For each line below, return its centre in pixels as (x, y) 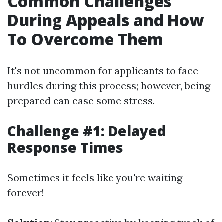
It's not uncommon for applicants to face (103, 71)
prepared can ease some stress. (81, 100)
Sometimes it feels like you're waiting (95, 178)
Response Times (65, 147)
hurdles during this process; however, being (109, 85)
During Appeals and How (106, 20)
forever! (26, 193)
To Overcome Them (85, 39)
